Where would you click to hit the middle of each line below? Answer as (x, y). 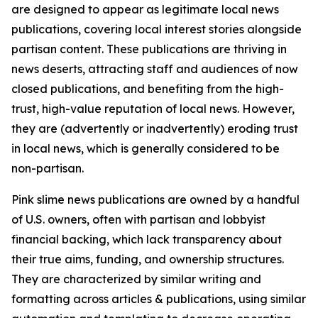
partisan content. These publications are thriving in (149, 49)
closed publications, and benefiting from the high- (148, 89)
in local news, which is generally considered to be (146, 148)
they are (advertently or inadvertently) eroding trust (155, 128)
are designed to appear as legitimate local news (145, 9)
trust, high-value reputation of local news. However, (153, 109)
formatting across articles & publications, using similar (159, 299)
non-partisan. (48, 168)
